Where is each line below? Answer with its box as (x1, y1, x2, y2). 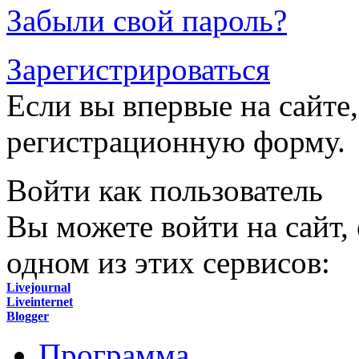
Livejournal (6, 280, 71, 294)
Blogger (6, 309, 49, 323)
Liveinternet (6, 294, 73, 309)
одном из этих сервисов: (6, 244, 330, 280)
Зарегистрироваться (6, 51, 270, 87)
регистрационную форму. (6, 123, 345, 159)
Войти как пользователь (6, 172, 323, 208)
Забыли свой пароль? (6, 2, 287, 38)
